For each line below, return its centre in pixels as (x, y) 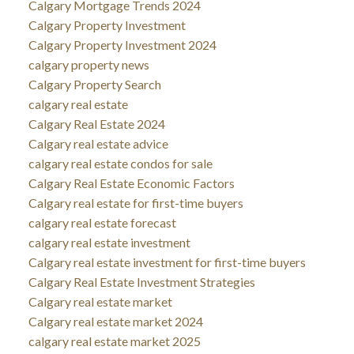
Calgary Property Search (94, 84)
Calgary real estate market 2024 (115, 321)
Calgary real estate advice (98, 143)
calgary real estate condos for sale (120, 163)
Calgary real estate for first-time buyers (136, 202)
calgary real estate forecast (102, 222)
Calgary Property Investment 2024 (122, 44)
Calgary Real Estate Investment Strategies (141, 281)
